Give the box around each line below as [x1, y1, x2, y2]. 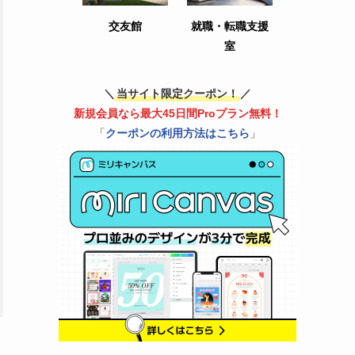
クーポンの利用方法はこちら [105, 126, 250, 139]
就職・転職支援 [191, 19, 269, 32]
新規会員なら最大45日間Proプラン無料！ [73, 106, 282, 120]
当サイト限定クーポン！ [116, 86, 239, 100]
